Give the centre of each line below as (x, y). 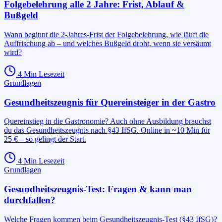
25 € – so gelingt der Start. (45, 139)
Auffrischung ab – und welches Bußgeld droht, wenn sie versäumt (108, 43)
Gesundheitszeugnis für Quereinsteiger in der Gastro (110, 102)
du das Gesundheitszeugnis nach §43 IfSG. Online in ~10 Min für (107, 130)
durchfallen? (30, 200)
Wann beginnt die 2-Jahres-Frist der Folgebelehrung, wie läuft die (106, 34)
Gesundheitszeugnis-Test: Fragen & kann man (98, 189)
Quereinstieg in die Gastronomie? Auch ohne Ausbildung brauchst (108, 121)
